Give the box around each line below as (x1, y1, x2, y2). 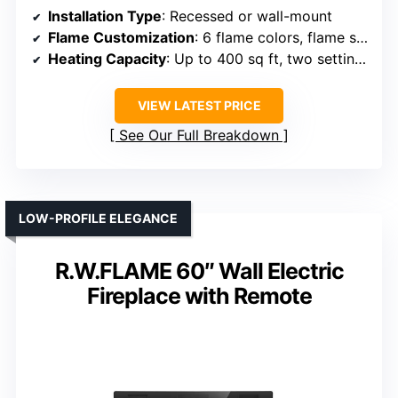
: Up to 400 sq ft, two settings (166, 50, 354, 68)
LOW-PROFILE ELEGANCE (19, 211, 178, 227)
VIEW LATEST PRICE (137, 98, 261, 114)
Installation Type (48, 7, 162, 26)
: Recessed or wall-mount (162, 7, 332, 26)
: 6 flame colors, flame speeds (195, 28, 356, 47)
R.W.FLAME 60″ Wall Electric (54, 258, 344, 285)
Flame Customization (48, 28, 195, 47)
